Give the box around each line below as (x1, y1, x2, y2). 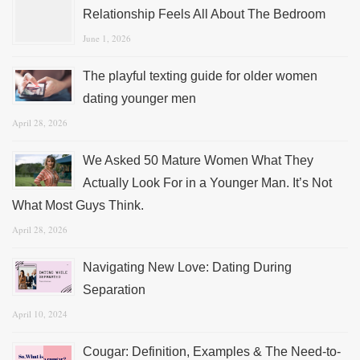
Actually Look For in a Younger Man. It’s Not (83, 176, 332, 190)
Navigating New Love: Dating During (83, 260, 292, 275)
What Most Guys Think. (12, 198, 144, 213)
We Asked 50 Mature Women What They (83, 153, 313, 168)
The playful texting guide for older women (83, 69, 317, 84)
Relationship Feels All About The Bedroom (83, 7, 325, 22)
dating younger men (83, 92, 196, 106)
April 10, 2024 (12, 308, 67, 321)
